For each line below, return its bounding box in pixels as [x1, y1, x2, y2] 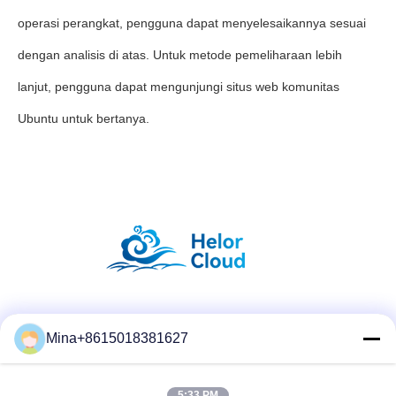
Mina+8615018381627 [46, 331, 188, 346]
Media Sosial [156, 316, 240, 331]
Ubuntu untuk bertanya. [18, 111, 149, 126]
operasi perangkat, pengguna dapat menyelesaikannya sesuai [18, 16, 366, 30]
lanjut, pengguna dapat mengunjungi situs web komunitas [18, 80, 339, 94]
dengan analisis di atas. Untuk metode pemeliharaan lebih [18, 48, 342, 62]
